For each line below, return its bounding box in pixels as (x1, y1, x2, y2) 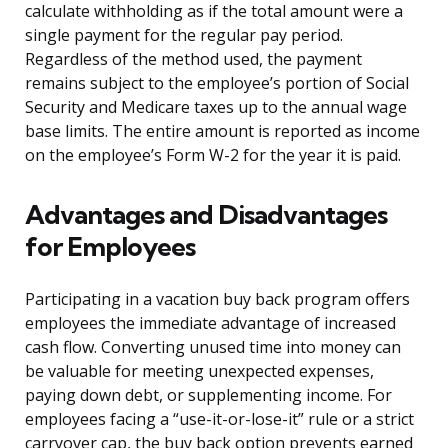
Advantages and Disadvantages (25, 198, 387, 232)
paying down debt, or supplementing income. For (25, 384, 392, 407)
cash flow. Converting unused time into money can (25, 336, 401, 359)
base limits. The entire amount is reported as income (25, 120, 420, 143)
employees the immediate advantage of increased (25, 312, 396, 335)
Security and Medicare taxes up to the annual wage (25, 96, 407, 119)
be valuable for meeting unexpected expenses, (25, 360, 374, 383)
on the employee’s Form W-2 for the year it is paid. (25, 144, 401, 167)
